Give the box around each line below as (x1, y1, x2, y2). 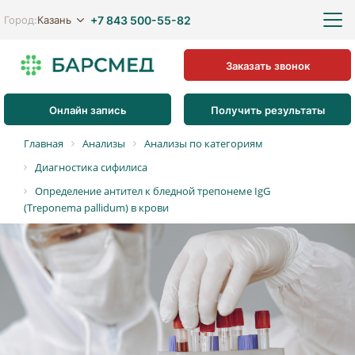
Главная (24, 136, 63, 151)
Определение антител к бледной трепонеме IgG (35, 184, 270, 198)
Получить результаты (210, 101, 325, 117)
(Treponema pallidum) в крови (24, 200, 169, 215)
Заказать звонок (225, 57, 310, 73)
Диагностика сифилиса (35, 160, 147, 174)
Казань (37, 12, 71, 27)
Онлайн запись (48, 101, 127, 117)
